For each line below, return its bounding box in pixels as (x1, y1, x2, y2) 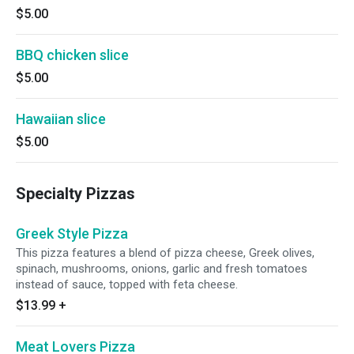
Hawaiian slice (16, 111, 106, 127)
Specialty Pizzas (16, 184, 135, 203)
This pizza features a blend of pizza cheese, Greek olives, (16, 246, 314, 260)
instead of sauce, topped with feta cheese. (16, 277, 238, 292)
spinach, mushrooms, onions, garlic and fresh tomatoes (16, 262, 307, 276)
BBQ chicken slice (16, 47, 129, 63)
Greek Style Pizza (16, 225, 128, 242)
